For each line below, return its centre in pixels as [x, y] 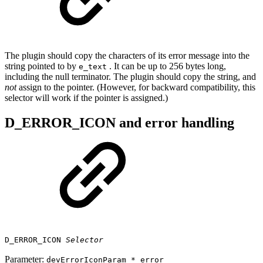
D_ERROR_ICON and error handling [119, 122]
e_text [93, 67]
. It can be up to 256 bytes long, [166, 66]
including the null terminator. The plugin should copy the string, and [130, 77]
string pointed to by [42, 66]
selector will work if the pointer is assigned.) [86, 98]
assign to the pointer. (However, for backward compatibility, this [137, 87]
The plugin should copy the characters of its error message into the [127, 55]
